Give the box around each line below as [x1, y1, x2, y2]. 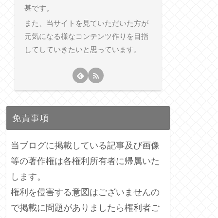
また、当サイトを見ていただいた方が [24, 19, 148, 28]
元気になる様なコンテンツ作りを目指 [24, 32, 148, 41]
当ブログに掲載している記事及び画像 [11, 140, 160, 150]
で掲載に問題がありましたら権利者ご [11, 202, 160, 213]
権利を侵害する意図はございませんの [11, 187, 160, 197]
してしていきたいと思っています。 [24, 45, 141, 54]
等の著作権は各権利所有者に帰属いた [11, 156, 160, 166]
